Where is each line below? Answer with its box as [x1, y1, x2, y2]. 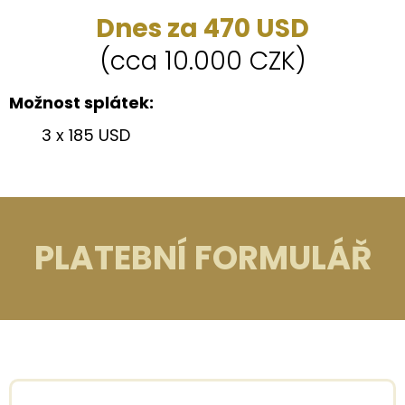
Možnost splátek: [9, 91, 154, 114]
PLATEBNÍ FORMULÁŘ [33, 235, 372, 281]
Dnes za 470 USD [96, 11, 309, 46]
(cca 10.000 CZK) [99, 43, 306, 79]
